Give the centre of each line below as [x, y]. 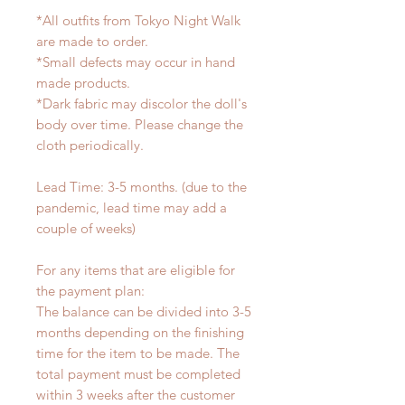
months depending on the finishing [140, 333]
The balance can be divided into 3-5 [144, 312]
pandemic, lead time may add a [132, 208]
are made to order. [92, 42]
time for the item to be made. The [138, 353]
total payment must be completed [138, 374]
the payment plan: [90, 291]
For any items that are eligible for [136, 270]
